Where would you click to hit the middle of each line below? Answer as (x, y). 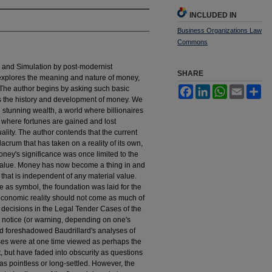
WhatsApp (244, 89)
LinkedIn (224, 89)
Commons (192, 42)
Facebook (209, 89)
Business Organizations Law (219, 30)
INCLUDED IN (213, 15)
